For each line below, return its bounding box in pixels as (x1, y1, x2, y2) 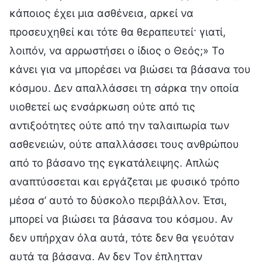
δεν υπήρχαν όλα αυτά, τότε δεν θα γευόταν (9, 231, 234, 244)
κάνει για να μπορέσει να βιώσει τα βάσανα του (9, 63, 251, 75)
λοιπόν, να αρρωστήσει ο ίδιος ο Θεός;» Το (9, 44, 225, 57)
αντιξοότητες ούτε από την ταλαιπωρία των (9, 119, 229, 132)
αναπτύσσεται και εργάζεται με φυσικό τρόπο (9, 175, 240, 188)
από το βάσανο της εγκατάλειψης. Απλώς (9, 156, 219, 169)
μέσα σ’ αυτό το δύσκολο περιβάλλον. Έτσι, (9, 194, 227, 206)
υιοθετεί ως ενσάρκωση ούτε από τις (9, 100, 195, 113)
